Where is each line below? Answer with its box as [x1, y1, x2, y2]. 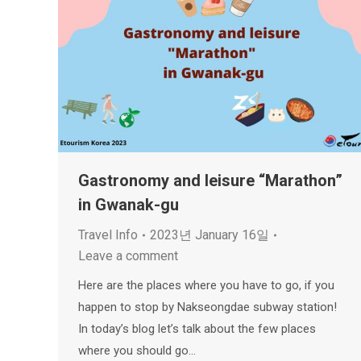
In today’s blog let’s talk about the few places [78, 322, 316, 337]
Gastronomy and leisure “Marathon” [78, 171, 342, 191]
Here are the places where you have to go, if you [78, 278, 334, 293]
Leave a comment [78, 248, 178, 264]
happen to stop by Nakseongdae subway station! [78, 300, 340, 315]
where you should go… [78, 343, 196, 359]
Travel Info [78, 227, 138, 243]
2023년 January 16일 [150, 227, 269, 243]
